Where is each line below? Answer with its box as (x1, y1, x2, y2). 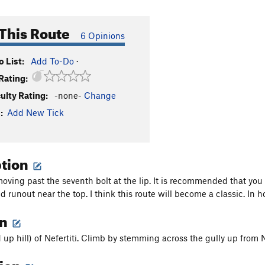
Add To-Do (31, 56, 74, 66)
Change (84, 90, 116, 101)
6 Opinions (80, 30, 125, 41)
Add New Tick (7, 107, 64, 118)
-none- (54, 90, 82, 101)
